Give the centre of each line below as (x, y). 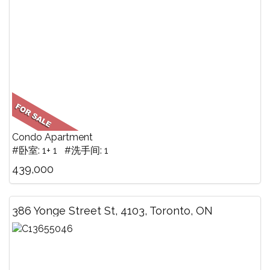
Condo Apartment (52, 137)
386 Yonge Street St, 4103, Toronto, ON (112, 210)
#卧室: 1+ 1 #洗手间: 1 (60, 150)
